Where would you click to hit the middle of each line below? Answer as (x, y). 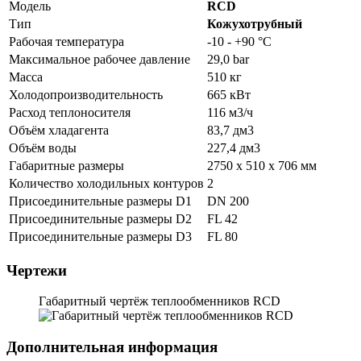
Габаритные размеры (66, 165)
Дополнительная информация (112, 347)
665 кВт (229, 94)
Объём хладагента (59, 130)
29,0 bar (228, 59)
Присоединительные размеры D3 (100, 236)
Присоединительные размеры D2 (100, 218)
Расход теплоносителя (70, 112)
